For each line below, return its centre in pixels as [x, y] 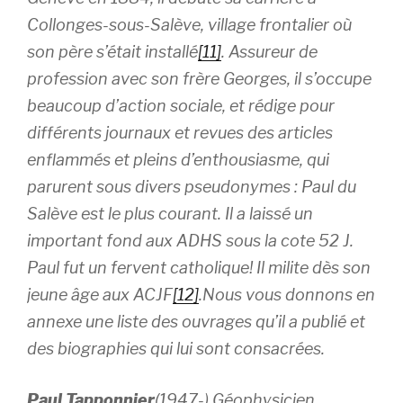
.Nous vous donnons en [287, 295]
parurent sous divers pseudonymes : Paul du [192, 187]
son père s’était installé [112, 52]
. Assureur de [269, 52]
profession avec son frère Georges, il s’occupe [199, 79]
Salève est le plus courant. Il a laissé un [170, 214]
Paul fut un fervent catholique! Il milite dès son [199, 268]
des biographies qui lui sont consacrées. [176, 349]
